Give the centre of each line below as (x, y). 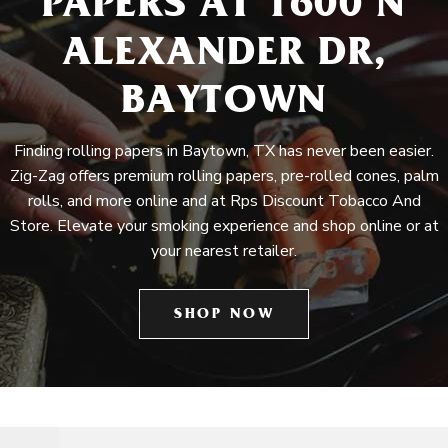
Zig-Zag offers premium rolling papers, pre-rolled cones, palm (224, 176)
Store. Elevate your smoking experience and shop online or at (224, 226)
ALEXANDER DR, (224, 56)
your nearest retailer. (224, 251)
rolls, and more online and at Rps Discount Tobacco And (224, 201)
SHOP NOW (224, 315)
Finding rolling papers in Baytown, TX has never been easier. (224, 151)
